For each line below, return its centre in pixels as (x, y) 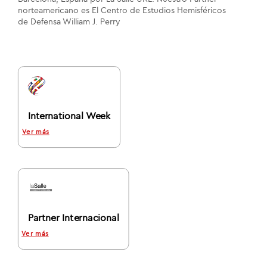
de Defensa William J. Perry (69, 22)
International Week (69, 116)
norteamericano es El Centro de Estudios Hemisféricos (122, 10)
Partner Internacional (73, 218)
